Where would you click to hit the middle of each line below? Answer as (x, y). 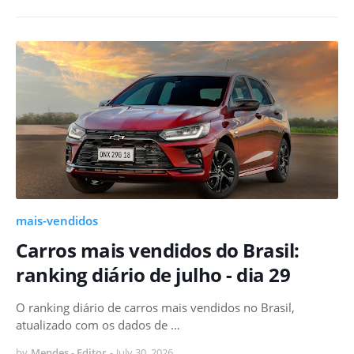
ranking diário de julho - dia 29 (153, 275)
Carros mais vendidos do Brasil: (158, 250)
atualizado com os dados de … (98, 325)
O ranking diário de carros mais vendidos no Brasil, (155, 308)
